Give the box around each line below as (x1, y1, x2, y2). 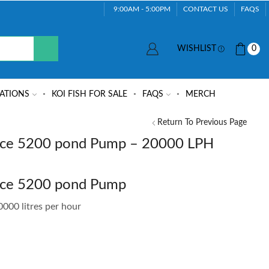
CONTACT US (183, 4, 228, 12)
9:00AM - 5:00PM (113, 4, 171, 12)
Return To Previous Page (157, 118, 247, 127)
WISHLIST (177, 44, 216, 53)
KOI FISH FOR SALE (52, 89, 127, 98)
